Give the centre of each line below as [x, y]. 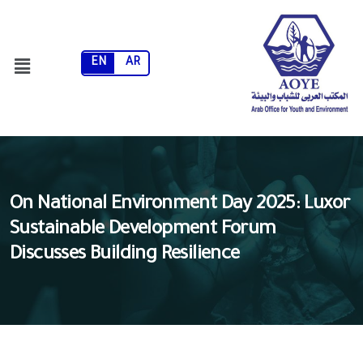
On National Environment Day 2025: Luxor [180, 205]
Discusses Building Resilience [125, 256]
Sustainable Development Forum [143, 231]
